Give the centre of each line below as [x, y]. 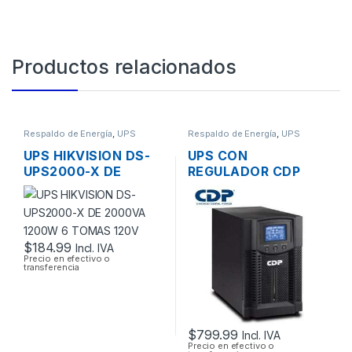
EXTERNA [219, 250]
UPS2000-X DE [72, 172]
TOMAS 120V [66, 203]
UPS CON [218, 156]
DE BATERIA [227, 235]
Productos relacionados [124, 66]
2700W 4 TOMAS [245, 203]
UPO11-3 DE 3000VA [253, 187]
